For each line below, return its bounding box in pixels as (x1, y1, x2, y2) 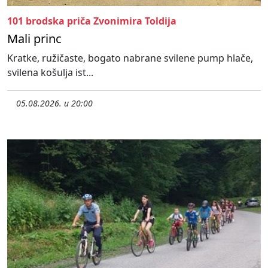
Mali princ (7, 30, 62, 47)
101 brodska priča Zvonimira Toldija (7, 14, 176, 28)
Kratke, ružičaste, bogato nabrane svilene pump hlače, (7, 51, 253, 65)
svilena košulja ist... (7, 65, 93, 79)
